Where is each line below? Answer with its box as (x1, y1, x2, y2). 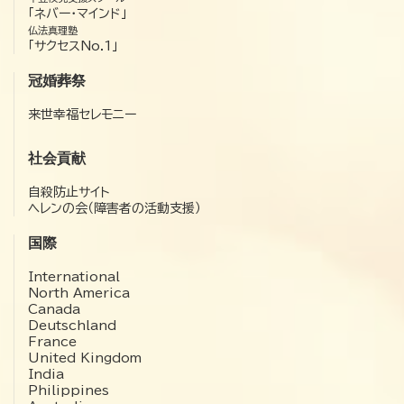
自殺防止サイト (28, 185, 110, 198)
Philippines (28, 383, 109, 397)
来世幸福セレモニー (28, 107, 136, 121)
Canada (28, 302, 80, 316)
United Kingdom (28, 351, 142, 364)
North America (28, 286, 130, 299)
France (28, 335, 77, 348)
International (28, 270, 120, 283)
